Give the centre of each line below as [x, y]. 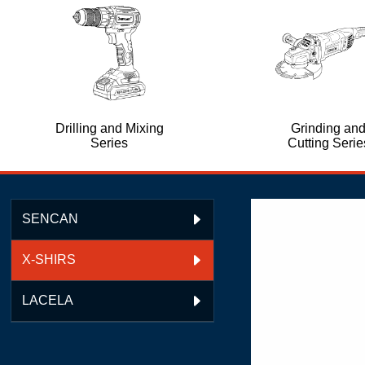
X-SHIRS [49, 259]
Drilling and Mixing [109, 128]
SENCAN [51, 219]
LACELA [48, 300]
